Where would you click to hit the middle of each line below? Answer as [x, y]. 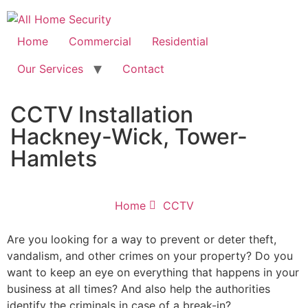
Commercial [100, 41]
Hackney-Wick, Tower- [129, 136]
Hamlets [54, 158]
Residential [180, 41]
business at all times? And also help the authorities [139, 289]
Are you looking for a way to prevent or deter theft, [142, 239]
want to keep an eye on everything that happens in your [153, 272]
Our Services [50, 69]
